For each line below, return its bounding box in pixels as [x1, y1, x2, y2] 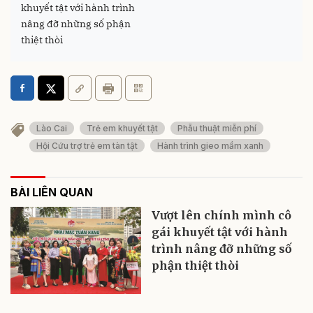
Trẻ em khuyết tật [87, 123, 158, 134]
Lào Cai [36, 123, 67, 134]
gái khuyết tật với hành [152, 224, 289, 239]
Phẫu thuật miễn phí [177, 123, 256, 134]
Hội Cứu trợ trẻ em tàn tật [36, 140, 138, 151]
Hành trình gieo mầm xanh [157, 140, 263, 151]
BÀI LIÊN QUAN [10, 184, 93, 199]
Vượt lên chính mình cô [152, 208, 292, 222]
